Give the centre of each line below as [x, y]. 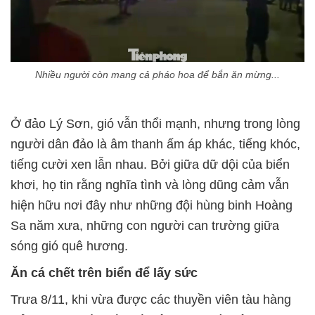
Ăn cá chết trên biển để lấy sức [104, 273]
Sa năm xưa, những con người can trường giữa [145, 226]
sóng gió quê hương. [69, 246]
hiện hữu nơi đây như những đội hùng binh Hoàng [152, 206]
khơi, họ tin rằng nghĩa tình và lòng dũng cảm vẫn [150, 185]
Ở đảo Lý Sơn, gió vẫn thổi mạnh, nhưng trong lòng [155, 124]
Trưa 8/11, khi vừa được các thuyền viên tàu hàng [151, 300]
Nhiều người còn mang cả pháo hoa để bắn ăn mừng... [157, 75]
